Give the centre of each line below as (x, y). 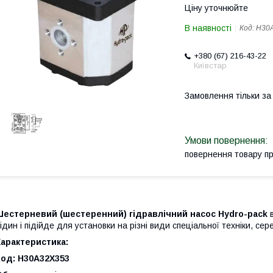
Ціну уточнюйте (216, 8)
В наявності (208, 28)
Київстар (210, 66)
